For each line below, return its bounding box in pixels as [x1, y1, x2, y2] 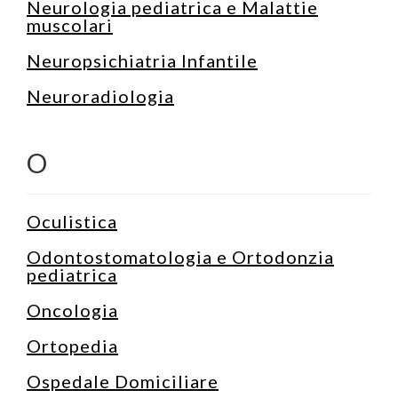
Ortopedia [27, 334, 118, 356]
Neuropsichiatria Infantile [27, 49, 258, 71]
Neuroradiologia [27, 84, 174, 107]
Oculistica [27, 210, 117, 232]
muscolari [27, 13, 113, 36]
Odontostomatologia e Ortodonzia [27, 245, 334, 267]
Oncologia [27, 298, 118, 321]
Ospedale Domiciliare [27, 370, 219, 392]
